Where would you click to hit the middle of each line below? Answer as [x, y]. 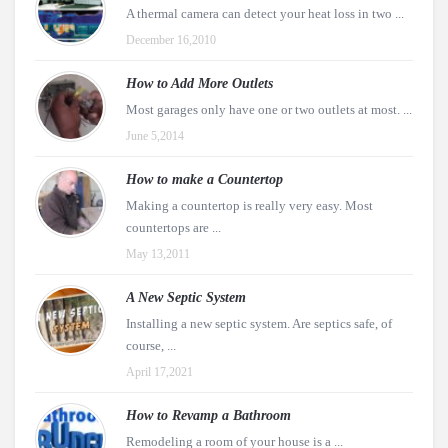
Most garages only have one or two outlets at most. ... [269, 109]
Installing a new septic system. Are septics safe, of [259, 323]
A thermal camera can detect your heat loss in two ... [265, 13]
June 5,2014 [155, 135]
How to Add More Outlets [199, 83]
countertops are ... [173, 227]
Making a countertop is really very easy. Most [249, 205]
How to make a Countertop [204, 179]
